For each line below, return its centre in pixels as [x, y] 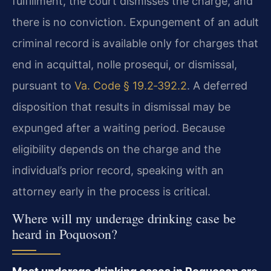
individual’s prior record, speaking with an [118, 170]
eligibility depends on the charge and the [116, 149]
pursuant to [43, 85]
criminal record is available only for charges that [135, 43]
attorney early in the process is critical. [111, 191]
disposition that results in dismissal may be [121, 106]
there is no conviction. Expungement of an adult [135, 22]
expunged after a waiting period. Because [119, 128]
